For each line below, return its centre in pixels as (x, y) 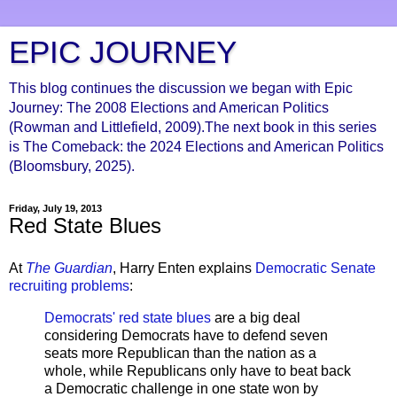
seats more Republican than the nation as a (180, 353)
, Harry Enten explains (184, 268)
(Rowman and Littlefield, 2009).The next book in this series (193, 127)
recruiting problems (69, 285)
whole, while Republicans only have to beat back (198, 370)
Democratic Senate (315, 268)
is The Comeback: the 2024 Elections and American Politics (196, 147)
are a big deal (256, 317)
